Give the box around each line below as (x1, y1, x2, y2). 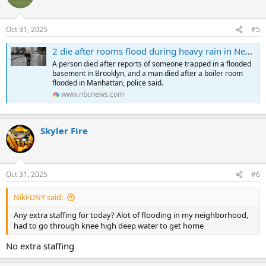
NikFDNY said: (14, 192, 63, 203)
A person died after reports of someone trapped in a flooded (52, 59, 251, 69)
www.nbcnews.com (61, 89, 124, 100)
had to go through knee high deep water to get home (14, 220, 204, 232)
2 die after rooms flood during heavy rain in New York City (52, 45, 245, 58)
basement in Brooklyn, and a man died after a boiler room (52, 68, 243, 79)
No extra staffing (6, 239, 74, 252)
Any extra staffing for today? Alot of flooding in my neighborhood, (14, 210, 248, 221)
